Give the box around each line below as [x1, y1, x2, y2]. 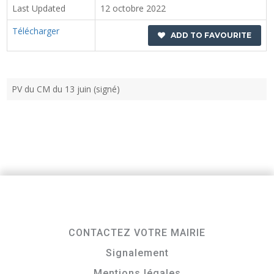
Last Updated [12, 2, 66, 14]
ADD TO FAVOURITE [165, 31, 252, 40]
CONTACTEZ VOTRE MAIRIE [68, 227, 206, 239]
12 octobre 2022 [100, 2, 166, 14]
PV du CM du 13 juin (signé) [12, 83, 120, 95]
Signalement [105, 247, 169, 259]
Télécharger [12, 25, 60, 37]
